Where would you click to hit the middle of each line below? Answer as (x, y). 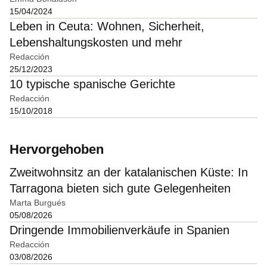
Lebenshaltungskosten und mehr (96, 43)
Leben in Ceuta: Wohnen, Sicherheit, (107, 27)
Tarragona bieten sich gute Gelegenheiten (120, 189)
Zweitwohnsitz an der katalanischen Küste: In (129, 173)
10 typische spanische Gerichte (92, 84)
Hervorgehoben (57, 150)
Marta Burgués (38, 203)
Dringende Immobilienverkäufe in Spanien (119, 230)
